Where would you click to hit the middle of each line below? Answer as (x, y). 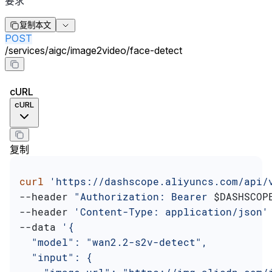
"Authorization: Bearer (144, 197)
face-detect (156, 51)
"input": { (56, 257)
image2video (98, 51)
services (27, 51)
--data (41, 227)
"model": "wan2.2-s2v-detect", (114, 242)
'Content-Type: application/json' (171, 212)
